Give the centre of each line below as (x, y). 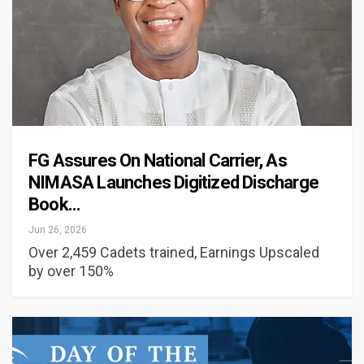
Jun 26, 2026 (58, 230)
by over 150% (71, 271)
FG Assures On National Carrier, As (158, 161)
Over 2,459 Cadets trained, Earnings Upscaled (174, 253)
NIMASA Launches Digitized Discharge (174, 183)
